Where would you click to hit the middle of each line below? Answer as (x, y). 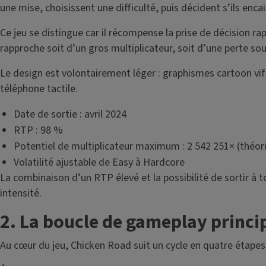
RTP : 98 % (38, 130)
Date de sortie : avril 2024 (70, 114)
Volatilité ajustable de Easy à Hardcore (99, 162)
